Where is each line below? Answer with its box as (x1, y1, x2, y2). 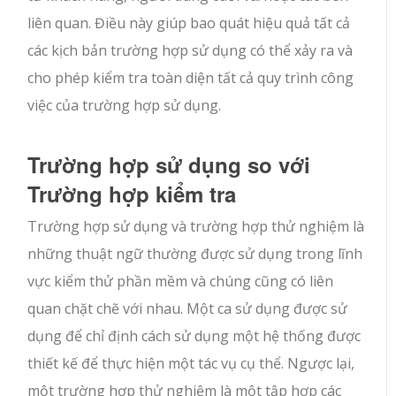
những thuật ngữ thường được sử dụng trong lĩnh (27, 244, 363, 264)
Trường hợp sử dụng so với (27, 149, 311, 180)
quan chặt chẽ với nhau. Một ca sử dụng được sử (27, 299, 348, 319)
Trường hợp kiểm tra (27, 179, 237, 209)
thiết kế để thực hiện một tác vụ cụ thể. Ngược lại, (27, 354, 355, 374)
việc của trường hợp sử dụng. (27, 95, 222, 116)
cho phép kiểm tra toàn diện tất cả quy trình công (27, 68, 354, 88)
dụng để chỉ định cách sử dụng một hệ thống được (27, 326, 362, 346)
